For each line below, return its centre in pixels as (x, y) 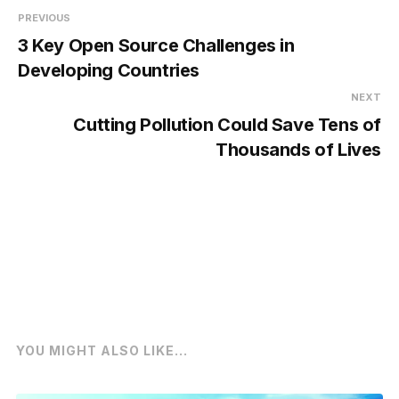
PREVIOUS (44, 17)
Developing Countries (109, 70)
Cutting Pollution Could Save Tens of (227, 124)
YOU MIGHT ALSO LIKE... (102, 350)
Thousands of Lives (298, 149)
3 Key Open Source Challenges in (156, 45)
